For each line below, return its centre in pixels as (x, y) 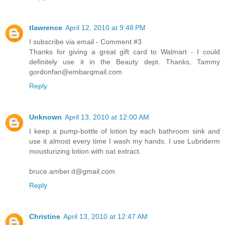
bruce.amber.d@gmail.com (72, 172)
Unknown (45, 117)
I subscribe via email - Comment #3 (85, 42)
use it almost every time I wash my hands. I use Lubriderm (125, 141)
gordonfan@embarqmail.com (76, 72)
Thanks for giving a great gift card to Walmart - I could (125, 52)
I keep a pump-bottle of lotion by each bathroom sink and (125, 131)
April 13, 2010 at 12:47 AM (105, 217)
